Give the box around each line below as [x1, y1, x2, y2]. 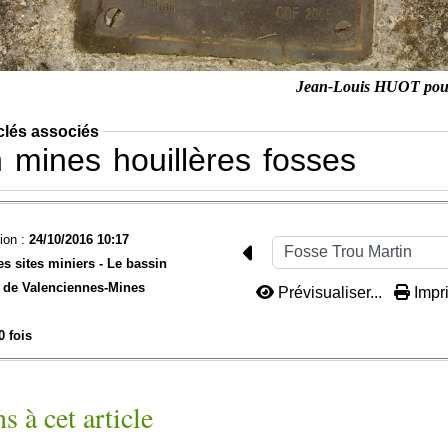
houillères [112, 141, 251, 178]
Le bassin [106, 255, 167, 271]
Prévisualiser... [274, 284, 387, 301]
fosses [262, 141, 356, 178]
